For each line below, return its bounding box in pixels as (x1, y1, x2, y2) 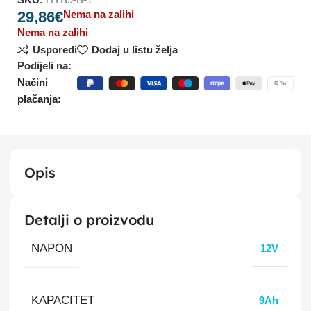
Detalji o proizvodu (24, 210, 154, 228)
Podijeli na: (17, 59, 72, 72)
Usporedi (32, 44, 77, 56)
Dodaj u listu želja (91, 44, 178, 56)
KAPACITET (31, 293, 94, 306)
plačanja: (17, 92, 62, 105)
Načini (17, 76, 49, 88)
